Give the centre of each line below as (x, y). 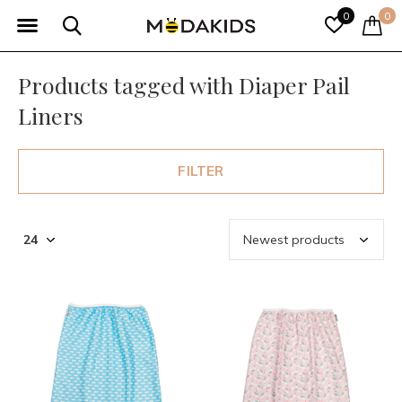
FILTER (201, 171)
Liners (51, 115)
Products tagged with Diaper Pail (184, 85)
